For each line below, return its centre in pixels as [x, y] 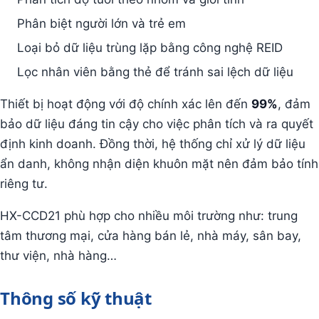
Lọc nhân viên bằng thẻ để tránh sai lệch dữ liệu [155, 72]
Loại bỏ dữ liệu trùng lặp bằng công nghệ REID [150, 48]
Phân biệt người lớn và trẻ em [101, 24]
